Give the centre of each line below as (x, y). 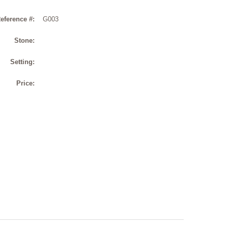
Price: (25, 83)
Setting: (22, 62)
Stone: (24, 40)
